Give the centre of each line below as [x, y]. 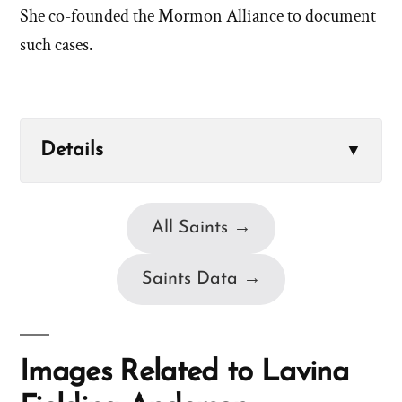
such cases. [57, 45]
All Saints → [201, 228]
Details [72, 151]
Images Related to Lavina [184, 373]
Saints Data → [201, 280]
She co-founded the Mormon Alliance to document [198, 17]
